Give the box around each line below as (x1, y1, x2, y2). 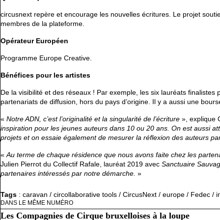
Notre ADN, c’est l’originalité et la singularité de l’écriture (6, 115, 180, 123)
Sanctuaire (162, 160, 197, 168)
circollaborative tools (54, 191, 117, 199)
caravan (23, 191, 48, 199)
